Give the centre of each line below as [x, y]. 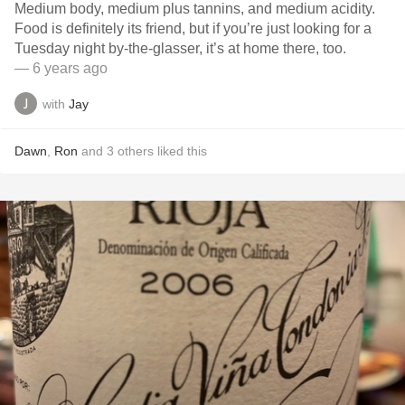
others [136, 151]
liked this [180, 151]
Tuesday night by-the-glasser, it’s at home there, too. [180, 48]
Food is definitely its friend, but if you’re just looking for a [193, 28]
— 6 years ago [61, 68]
